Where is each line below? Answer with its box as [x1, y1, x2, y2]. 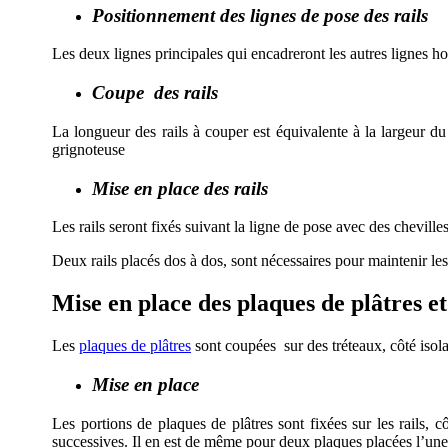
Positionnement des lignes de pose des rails [92, 4, 428, 26]
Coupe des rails [92, 82, 218, 104]
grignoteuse [52, 140, 125, 158]
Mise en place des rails [92, 177, 268, 199]
